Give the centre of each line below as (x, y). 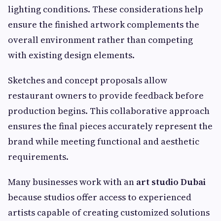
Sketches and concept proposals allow (88, 80)
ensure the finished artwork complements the (104, 25)
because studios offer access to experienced (100, 197)
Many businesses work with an (72, 182)
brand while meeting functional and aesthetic (104, 142)
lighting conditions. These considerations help (106, 9)
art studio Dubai (171, 182)
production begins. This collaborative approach (109, 111)
